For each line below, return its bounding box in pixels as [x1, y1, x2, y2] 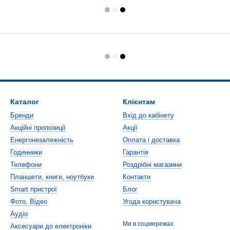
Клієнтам [123, 98, 155, 106]
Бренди [10, 111, 33, 119]
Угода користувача [123, 198, 181, 205]
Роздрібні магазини [123, 161, 182, 168]
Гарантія [123, 148, 148, 156]
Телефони [10, 161, 42, 168]
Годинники [10, 148, 42, 156]
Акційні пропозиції [10, 124, 66, 131]
